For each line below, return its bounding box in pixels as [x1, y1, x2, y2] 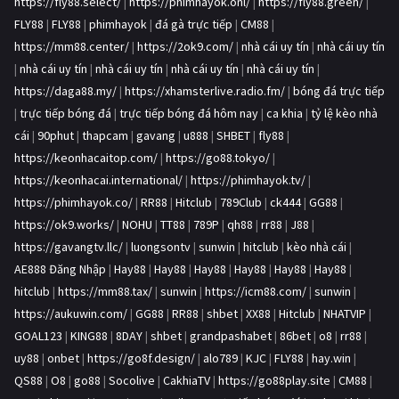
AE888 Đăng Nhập [14, 261, 106, 278]
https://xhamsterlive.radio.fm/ [125, 83, 285, 100]
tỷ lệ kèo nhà [311, 105, 378, 122]
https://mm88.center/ [14, 38, 129, 55]
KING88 [70, 328, 108, 345]
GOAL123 [14, 328, 62, 345]
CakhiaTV [163, 372, 210, 389]
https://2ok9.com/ [137, 38, 233, 55]
